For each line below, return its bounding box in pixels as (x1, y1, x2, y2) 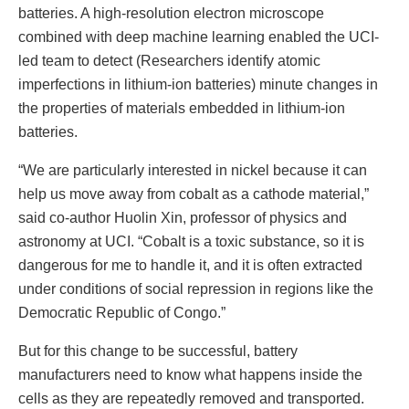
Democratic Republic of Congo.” (18, 304, 225, 320)
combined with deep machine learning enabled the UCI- (18, 28, 379, 45)
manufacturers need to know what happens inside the (18, 366, 362, 383)
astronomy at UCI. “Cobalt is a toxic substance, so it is (18, 233, 364, 249)
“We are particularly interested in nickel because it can (18, 162, 367, 178)
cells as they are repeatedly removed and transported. (18, 390, 364, 406)
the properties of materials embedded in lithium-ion (18, 100, 345, 116)
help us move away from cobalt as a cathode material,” (18, 185, 369, 202)
